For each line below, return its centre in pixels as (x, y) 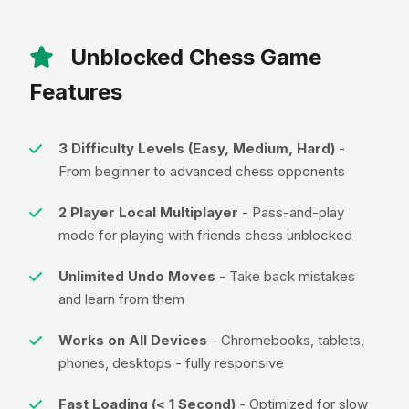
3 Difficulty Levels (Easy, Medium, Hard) (197, 148)
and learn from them (121, 299)
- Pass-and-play (291, 212)
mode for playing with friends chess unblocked (205, 235)
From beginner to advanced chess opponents (202, 171)
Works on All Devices (133, 340)
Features (76, 91)
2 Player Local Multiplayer (148, 212)
